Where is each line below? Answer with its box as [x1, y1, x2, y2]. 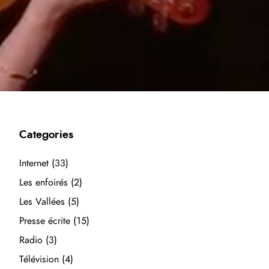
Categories [19, 130, 74, 141]
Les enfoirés [19, 178, 68, 187]
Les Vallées [19, 197, 65, 207]
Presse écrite [19, 216, 71, 226]
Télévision [19, 255, 59, 264]
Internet [19, 159, 49, 168]
